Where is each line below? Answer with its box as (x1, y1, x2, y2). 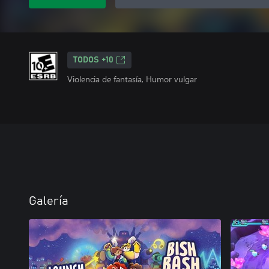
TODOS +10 (73, 56, 113, 64)
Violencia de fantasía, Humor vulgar (67, 73, 197, 85)
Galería (29, 195, 68, 207)
